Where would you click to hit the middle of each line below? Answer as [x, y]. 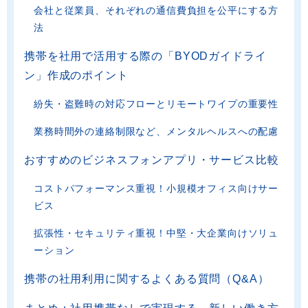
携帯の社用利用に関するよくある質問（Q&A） [147, 279]
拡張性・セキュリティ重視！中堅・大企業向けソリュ [156, 233]
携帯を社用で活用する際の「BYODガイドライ [145, 56]
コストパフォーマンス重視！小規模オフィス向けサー [156, 189]
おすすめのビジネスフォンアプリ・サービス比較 [152, 160]
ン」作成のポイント [76, 76]
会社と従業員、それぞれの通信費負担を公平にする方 [156, 11]
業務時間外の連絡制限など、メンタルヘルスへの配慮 [156, 132]
